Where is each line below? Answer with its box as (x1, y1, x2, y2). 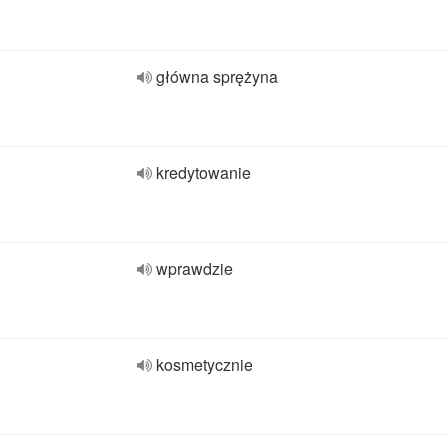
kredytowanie (156, 161, 251, 184)
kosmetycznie (156, 353, 253, 376)
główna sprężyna (156, 65, 278, 88)
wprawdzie (156, 257, 233, 280)
